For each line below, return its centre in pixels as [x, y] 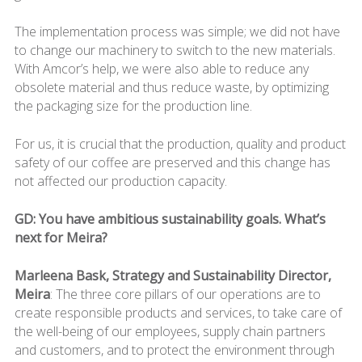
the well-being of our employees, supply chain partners [170, 331]
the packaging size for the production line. [133, 105]
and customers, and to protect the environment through [174, 349]
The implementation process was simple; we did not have [177, 31]
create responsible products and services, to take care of [178, 312]
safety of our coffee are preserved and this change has [172, 162]
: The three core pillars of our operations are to [185, 294]
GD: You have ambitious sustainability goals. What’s [170, 219]
